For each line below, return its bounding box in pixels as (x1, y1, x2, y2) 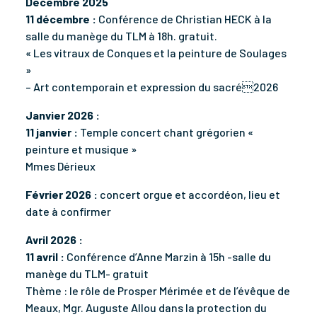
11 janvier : (25, 125, 78, 139)
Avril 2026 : (25, 232, 83, 246)
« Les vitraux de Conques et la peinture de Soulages (25, 45, 287, 59)
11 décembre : (25, 11, 96, 25)
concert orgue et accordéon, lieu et (98, 187, 280, 201)
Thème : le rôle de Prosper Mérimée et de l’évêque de (25, 283, 290, 297)
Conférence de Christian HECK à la (96, 11, 272, 25)
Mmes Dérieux (25, 158, 96, 173)
